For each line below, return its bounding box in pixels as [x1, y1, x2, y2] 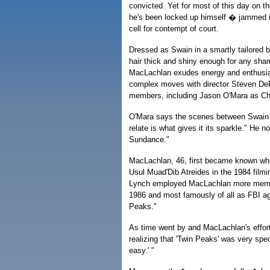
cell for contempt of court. [129, 24, 219, 33]
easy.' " [129, 246, 154, 255]
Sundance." [129, 135, 169, 144]
